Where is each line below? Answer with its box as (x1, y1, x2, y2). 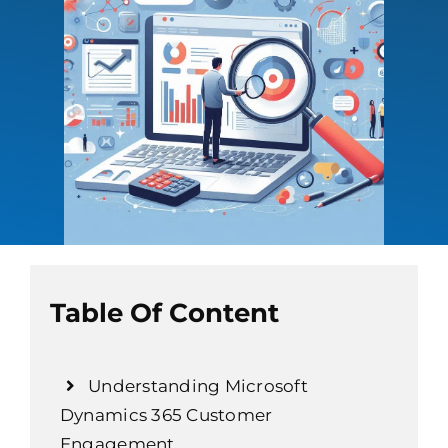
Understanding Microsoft (88, 375, 308, 396)
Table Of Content (49, 297, 279, 330)
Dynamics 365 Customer (59, 404, 273, 425)
